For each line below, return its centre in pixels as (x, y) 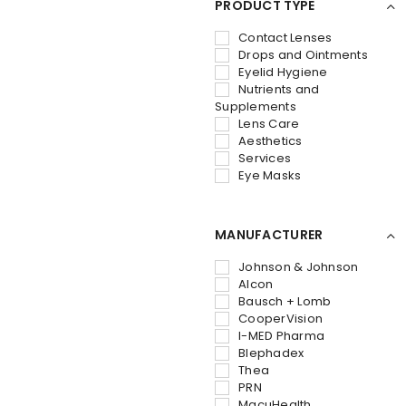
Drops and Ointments (303, 54)
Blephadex (271, 353)
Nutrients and (279, 89)
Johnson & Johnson (299, 266)
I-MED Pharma (282, 335)
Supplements (256, 106)
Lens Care (269, 123)
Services (265, 158)
